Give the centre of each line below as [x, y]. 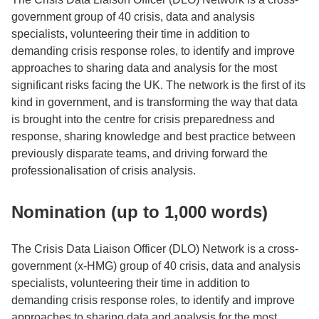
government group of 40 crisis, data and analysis [133, 16]
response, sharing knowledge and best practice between [153, 136]
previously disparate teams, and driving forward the [140, 153]
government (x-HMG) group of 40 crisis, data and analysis [156, 266]
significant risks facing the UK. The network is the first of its [158, 85]
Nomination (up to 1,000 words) [140, 211]
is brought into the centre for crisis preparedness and [143, 119]
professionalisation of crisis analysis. [104, 170]
